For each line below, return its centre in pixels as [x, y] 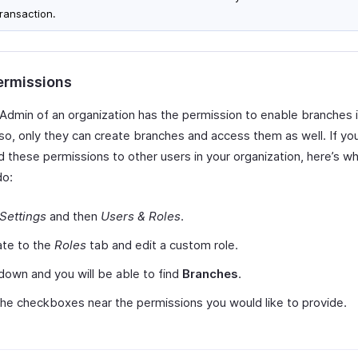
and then [74, 216]
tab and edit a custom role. [162, 245]
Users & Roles [141, 216]
